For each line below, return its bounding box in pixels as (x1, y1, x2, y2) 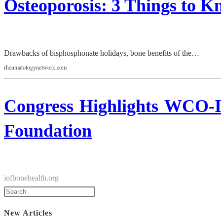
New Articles (4, 208, 52, 217)
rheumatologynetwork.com (4, 63, 67, 71)
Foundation (4, 120, 92, 141)
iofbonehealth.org (4, 174, 59, 183)
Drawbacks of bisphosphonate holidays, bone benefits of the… (4, 48, 199, 57)
